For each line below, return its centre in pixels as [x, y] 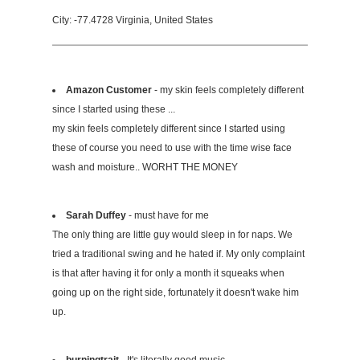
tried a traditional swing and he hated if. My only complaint [178, 254]
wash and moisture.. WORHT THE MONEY [145, 167]
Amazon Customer [109, 90]
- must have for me [168, 215]
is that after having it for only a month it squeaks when [168, 273]
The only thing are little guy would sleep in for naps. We [172, 234]
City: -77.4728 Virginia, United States [133, 20]
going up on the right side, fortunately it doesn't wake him [176, 292]
